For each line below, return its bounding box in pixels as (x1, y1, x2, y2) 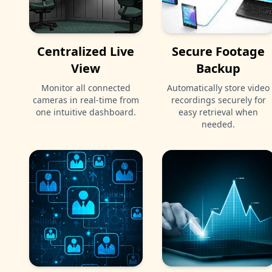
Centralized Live (37, 42, 135, 59)
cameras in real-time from (32, 93, 139, 106)
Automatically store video (167, 81, 270, 93)
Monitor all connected (41, 81, 131, 93)
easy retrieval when (178, 106, 259, 118)
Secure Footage (172, 42, 265, 59)
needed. (202, 118, 236, 130)
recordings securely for (171, 93, 266, 106)
